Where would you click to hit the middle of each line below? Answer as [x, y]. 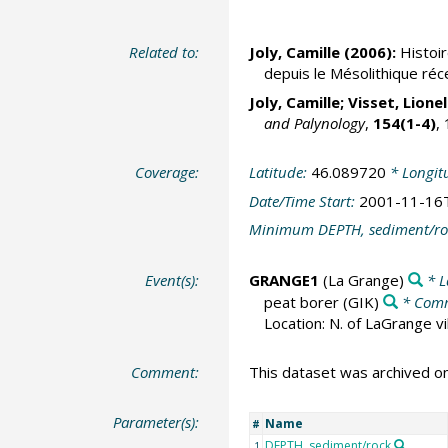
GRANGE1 [283, 279]
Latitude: [279, 172]
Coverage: [167, 172]
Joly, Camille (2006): [322, 52]
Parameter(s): [156, 421]
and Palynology [314, 122]
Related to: [164, 52]
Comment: [165, 372]
